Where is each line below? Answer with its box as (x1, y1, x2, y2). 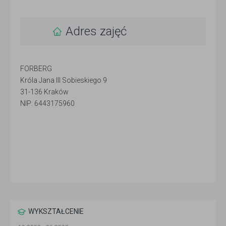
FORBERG (20, 65, 52, 73)
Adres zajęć (66, 24, 127, 39)
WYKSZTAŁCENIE (28, 207, 84, 216)
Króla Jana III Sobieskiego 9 (20, 76, 107, 85)
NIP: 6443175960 (20, 99, 75, 108)
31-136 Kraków (20, 88, 69, 96)
